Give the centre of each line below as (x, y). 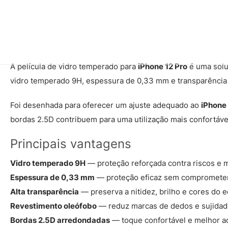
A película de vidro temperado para (74, 66)
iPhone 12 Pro (163, 66)
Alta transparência (45, 192)
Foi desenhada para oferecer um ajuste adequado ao (106, 105)
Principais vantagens (71, 144)
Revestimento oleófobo (53, 206)
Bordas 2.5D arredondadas (60, 220)
